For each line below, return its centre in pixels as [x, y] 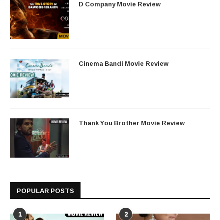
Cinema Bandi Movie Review [124, 64]
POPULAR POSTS [45, 191]
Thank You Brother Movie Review [132, 123]
